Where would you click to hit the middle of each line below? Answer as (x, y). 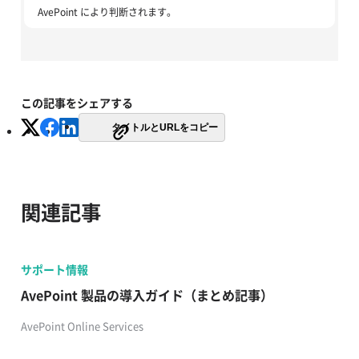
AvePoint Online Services (82, 325)
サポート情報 (54, 269)
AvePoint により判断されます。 (107, 12)
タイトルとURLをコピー (164, 127)
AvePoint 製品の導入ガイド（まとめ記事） (147, 294)
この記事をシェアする (77, 103)
